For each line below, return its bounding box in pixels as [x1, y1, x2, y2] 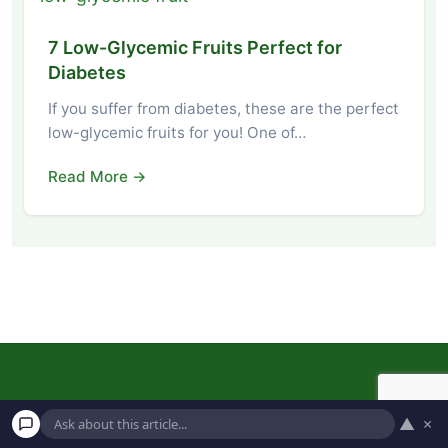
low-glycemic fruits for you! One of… [48, 122, 306, 142]
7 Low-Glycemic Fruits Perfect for [48, 36, 342, 58]
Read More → [48, 166, 147, 186]
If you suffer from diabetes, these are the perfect [48, 98, 399, 118]
